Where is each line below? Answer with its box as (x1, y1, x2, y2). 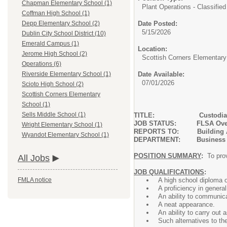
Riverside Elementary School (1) (22, 70, 111, 78)
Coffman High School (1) (22, 10, 90, 17)
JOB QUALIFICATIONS (134, 168, 204, 176)
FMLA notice (18, 176, 52, 184)
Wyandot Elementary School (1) (22, 131, 109, 139)
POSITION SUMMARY (134, 152, 201, 160)
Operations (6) (22, 60, 61, 68)
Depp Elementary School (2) (22, 20, 100, 27)
